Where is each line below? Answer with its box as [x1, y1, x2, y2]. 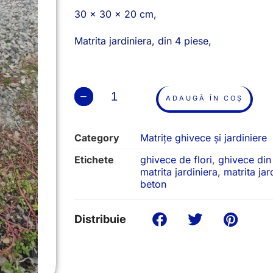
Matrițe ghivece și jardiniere [140, 132, 267, 144]
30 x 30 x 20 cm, [74, 8, 157, 20]
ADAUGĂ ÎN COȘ [166, 94, 243, 102]
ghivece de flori [140, 154, 212, 166]
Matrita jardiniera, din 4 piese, [74, 35, 211, 47]
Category [74, 132, 119, 144]
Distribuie [74, 213, 126, 225]
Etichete [74, 154, 114, 166]
